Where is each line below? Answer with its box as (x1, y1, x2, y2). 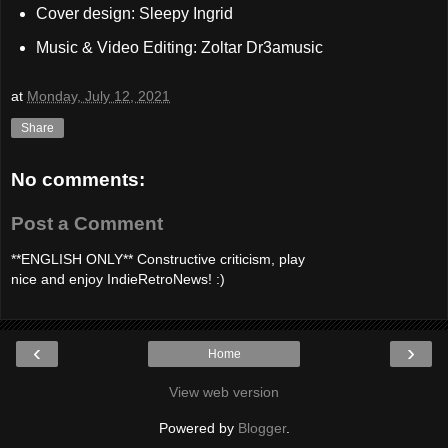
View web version (169, 383, 279, 400)
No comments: (11, 169, 145, 191)
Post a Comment (11, 212, 163, 234)
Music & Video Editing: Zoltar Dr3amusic (35, 39, 323, 57)
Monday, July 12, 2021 (27, 87, 170, 104)
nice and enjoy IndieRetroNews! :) (11, 271, 225, 288)
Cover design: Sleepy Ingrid (35, 5, 233, 23)
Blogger (237, 419, 286, 436)
